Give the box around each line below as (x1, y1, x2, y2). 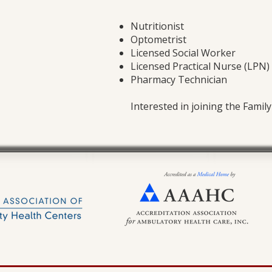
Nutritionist (131, 19, 184, 33)
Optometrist (131, 33, 186, 46)
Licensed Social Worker (131, 46, 236, 59)
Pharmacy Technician (131, 73, 229, 86)
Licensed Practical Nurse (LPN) (131, 59, 270, 73)
